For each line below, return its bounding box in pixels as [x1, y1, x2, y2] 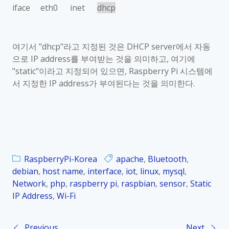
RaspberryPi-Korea [24, 153, 97, 165]
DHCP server [125, 41, 176, 52]
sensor [159, 178, 186, 189]
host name [42, 166, 83, 177]
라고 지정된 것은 [63, 41, 125, 52]
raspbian [121, 178, 155, 189]
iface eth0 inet [12, 2, 97, 13]
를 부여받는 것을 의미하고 [71, 53, 167, 64]
